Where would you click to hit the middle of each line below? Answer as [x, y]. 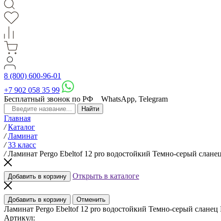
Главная [17, 118]
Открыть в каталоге [106, 176]
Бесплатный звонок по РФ [49, 99]
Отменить [91, 200]
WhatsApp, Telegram [134, 99]
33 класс [22, 145]
